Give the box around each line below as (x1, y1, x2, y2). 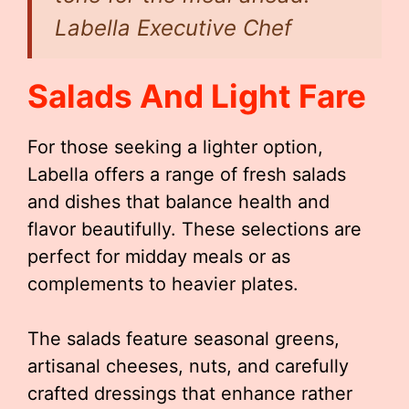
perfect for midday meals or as (27, 246, 290, 267)
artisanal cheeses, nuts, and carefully (27, 355, 349, 377)
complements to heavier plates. (27, 273, 299, 295)
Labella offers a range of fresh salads (27, 163, 346, 185)
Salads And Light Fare (27, 77, 366, 115)
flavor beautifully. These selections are (27, 218, 362, 240)
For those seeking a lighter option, (27, 136, 323, 158)
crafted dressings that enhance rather (27, 383, 352, 404)
